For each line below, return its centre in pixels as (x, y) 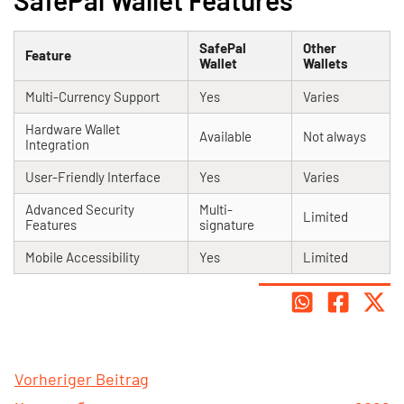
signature (227, 225)
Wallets (326, 64)
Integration (57, 145)
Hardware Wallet (73, 129)
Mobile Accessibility (83, 257)
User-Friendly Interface (93, 177)
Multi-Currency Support (92, 97)
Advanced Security (80, 210)
